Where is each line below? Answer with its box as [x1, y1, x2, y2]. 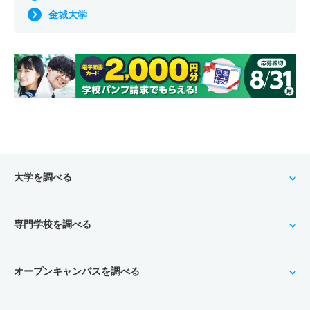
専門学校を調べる [14, 218, 91, 230]
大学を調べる [14, 171, 72, 183]
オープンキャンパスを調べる [14, 265, 140, 277]
